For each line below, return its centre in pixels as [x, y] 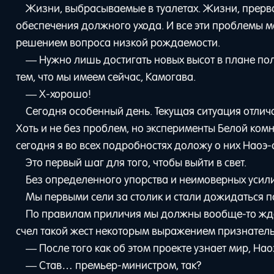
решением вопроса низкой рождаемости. [118, 43]
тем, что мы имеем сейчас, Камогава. [106, 77]
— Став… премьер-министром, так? [113, 265]
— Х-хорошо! [58, 94]
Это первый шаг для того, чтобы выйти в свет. [136, 162]
